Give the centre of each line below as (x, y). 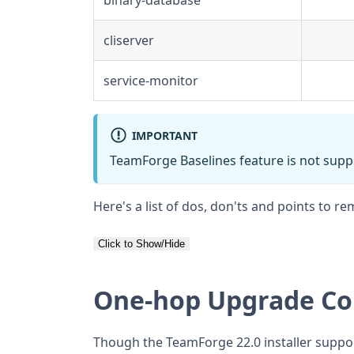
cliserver (129, 40)
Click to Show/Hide (141, 243)
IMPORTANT (164, 135)
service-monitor (151, 80)
